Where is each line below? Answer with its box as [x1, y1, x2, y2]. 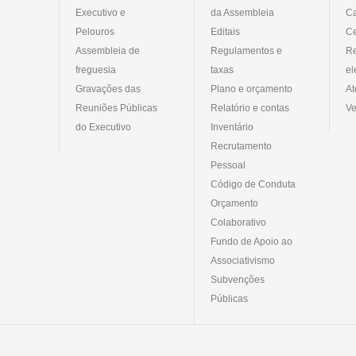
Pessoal [211, 159, 246, 171]
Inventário [211, 121, 253, 133]
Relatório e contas [211, 102, 289, 114]
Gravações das [75, 83, 141, 95]
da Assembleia [211, 6, 274, 18]
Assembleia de [75, 44, 140, 56]
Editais [211, 25, 240, 37]
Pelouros [75, 25, 114, 37]
